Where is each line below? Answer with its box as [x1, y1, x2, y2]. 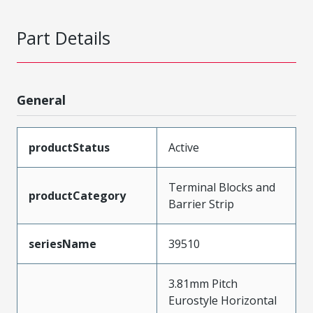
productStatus [29, 139, 110, 155]
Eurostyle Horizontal [168, 292, 277, 308]
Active [168, 139, 199, 155]
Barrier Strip [168, 196, 234, 212]
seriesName [29, 235, 96, 252]
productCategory [29, 187, 126, 203]
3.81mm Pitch [168, 275, 238, 291]
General [17, 91, 66, 108]
